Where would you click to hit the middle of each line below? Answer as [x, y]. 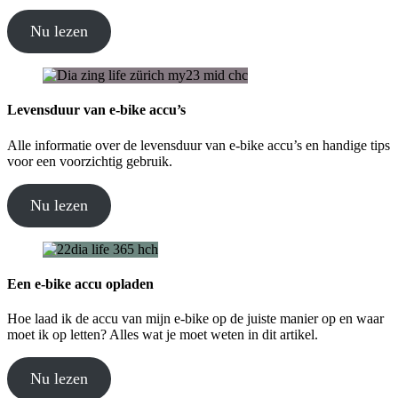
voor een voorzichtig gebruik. [90, 161]
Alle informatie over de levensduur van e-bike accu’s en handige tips [199, 145]
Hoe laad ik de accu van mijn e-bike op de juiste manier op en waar [195, 319]
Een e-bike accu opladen [80, 283]
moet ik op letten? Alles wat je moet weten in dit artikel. [163, 335]
